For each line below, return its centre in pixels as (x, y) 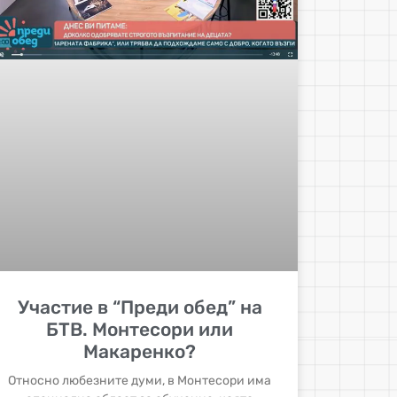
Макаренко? (140, 352)
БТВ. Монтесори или (140, 330)
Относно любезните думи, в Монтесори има (140, 381)
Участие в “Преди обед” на (140, 307)
